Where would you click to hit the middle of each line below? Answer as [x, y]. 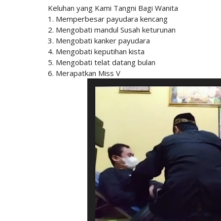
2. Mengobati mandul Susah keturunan [113, 30]
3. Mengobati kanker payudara [99, 41]
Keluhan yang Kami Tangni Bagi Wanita [113, 8]
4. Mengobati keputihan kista [97, 52]
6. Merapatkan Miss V [84, 73]
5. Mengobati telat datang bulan [102, 62]
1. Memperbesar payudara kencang [108, 19]
